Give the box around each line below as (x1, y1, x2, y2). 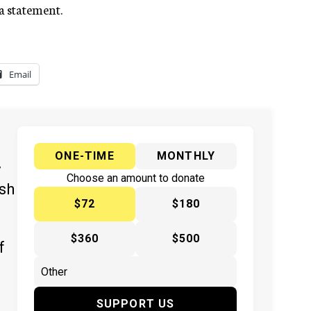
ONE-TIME (55, 149, 115, 163)
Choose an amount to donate (66, 171, 205, 185)
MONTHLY (156, 149, 216, 163)
